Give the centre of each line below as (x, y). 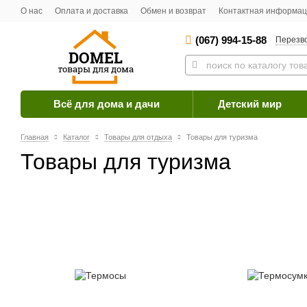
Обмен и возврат (173, 11)
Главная (35, 137)
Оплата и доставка (91, 11)
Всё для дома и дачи (107, 104)
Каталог (76, 137)
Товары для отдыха (138, 137)
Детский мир (250, 104)
